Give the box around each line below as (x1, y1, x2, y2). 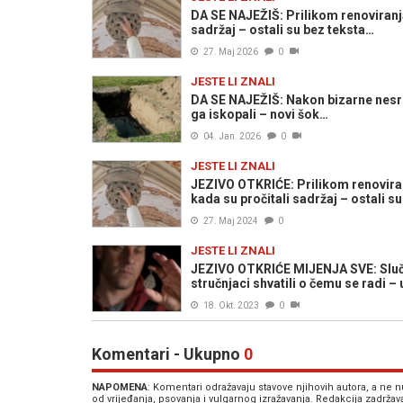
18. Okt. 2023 (203, 300, 259, 310)
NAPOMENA (92, 381, 148, 393)
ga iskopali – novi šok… (191, 106, 328, 121)
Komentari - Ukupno (92, 344, 244, 363)
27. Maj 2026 (203, 46, 258, 57)
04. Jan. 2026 (203, 130, 261, 141)
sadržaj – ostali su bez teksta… (191, 22, 374, 37)
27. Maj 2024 (203, 215, 258, 226)
